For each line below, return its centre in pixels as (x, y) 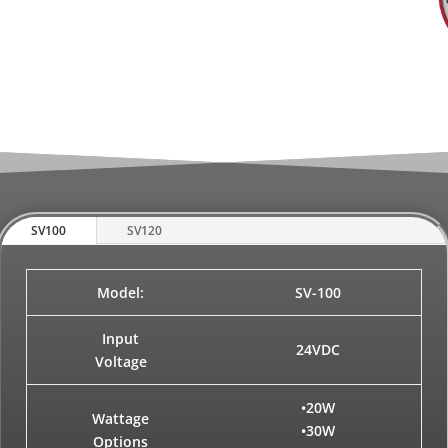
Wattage (121, 419)
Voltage (120, 362)
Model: (121, 293)
